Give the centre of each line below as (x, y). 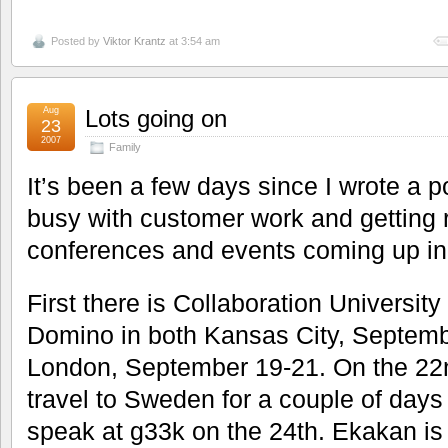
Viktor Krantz (134, 40)
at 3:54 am (193, 40)
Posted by (77, 40)
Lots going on (156, 118)
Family (125, 146)
